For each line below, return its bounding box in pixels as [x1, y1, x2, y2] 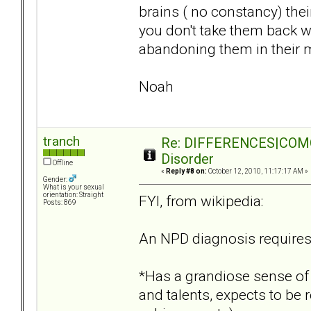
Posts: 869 [43, 199, 76, 207]
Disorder [161, 151, 214, 168]
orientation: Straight [43, 191, 103, 199]
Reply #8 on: [166, 167, 207, 176]
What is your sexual [43, 183, 104, 192]
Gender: [43, 176, 69, 184]
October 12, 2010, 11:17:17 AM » [207, 167, 308, 176]
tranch [43, 133, 80, 150]
